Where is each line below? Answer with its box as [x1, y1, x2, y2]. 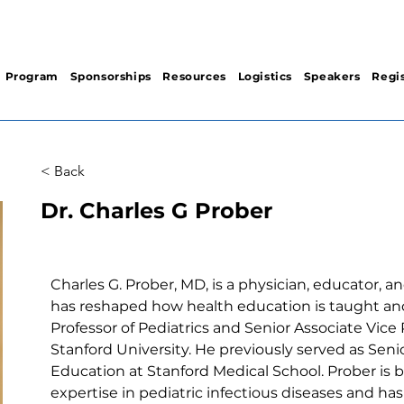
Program [5, 69, 59, 83]
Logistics [237, 69, 293, 83]
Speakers [303, 69, 361, 83]
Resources [162, 69, 226, 83]
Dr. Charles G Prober [41, 197, 273, 224]
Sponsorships [69, 69, 151, 83]
